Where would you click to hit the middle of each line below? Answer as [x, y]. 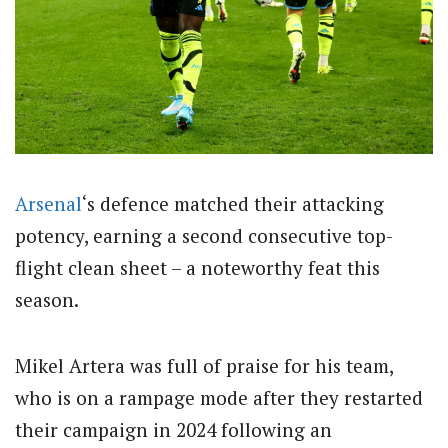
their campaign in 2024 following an [173, 430]
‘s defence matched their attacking [233, 203]
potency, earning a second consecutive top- [204, 235]
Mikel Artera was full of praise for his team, [204, 366]
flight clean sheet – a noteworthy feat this [197, 267]
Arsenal [48, 203]
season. [47, 299]
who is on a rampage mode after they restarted [219, 398]
